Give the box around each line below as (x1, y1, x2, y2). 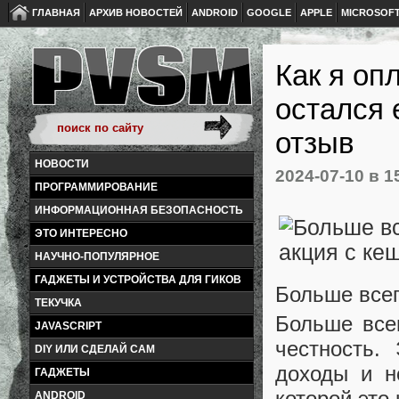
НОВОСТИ (35, 158, 89, 170)
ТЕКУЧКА (35, 297, 82, 309)
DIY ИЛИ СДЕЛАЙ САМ (35, 343, 155, 355)
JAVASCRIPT (35, 320, 102, 332)
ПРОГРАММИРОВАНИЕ (35, 181, 158, 193)
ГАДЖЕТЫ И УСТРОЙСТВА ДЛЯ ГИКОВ (35, 273, 241, 286)
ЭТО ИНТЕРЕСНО (35, 227, 127, 240)
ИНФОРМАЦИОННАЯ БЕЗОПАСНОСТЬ (35, 204, 243, 216)
